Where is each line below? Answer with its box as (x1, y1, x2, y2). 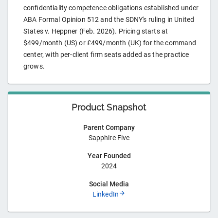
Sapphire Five (88, 134, 130, 142)
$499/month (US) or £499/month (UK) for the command (23, 39, 197, 47)
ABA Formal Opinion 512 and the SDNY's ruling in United (23, 16, 195, 24)
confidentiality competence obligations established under (23, 4, 199, 12)
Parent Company (83, 124, 135, 132)
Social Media (89, 180, 129, 188)
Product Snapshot (72, 102, 146, 113)
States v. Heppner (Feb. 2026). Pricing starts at (23, 27, 168, 36)
